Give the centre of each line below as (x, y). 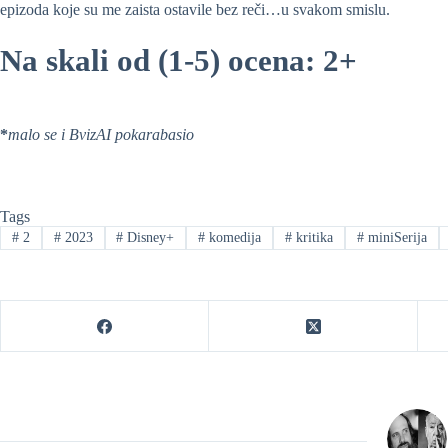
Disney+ (149, 237)
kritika (313, 237)
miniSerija (395, 237)
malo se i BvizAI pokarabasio (101, 134)
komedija (233, 237)
